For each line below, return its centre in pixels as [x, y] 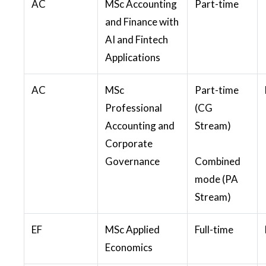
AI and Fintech [137, 39]
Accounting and [140, 125]
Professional [134, 107]
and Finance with [142, 21]
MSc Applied [132, 229]
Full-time [214, 229]
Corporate [129, 143]
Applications [133, 57]
